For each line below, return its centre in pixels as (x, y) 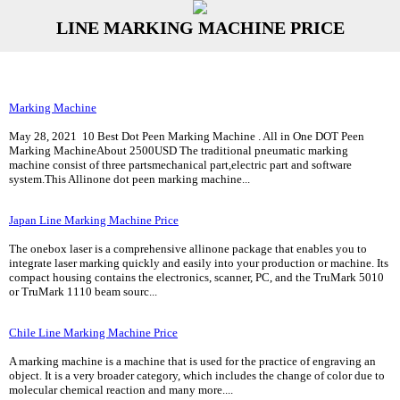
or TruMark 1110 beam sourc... (83, 292)
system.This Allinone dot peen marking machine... (129, 179)
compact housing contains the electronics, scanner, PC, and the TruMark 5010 (196, 277)
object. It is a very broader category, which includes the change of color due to (197, 375)
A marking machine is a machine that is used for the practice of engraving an (192, 361)
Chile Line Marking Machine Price (93, 333)
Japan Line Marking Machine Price (94, 220)
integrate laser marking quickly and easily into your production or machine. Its (199, 263)
